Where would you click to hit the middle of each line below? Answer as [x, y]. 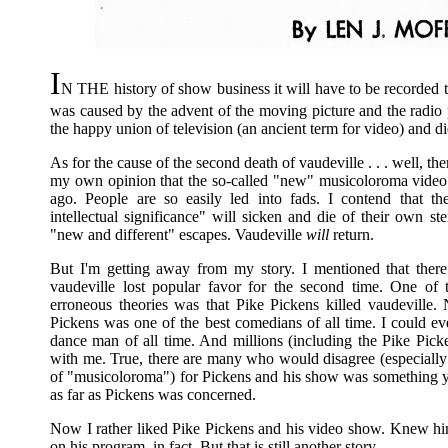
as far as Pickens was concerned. [153, 394]
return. [351, 234]
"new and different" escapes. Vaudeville [178, 234]
